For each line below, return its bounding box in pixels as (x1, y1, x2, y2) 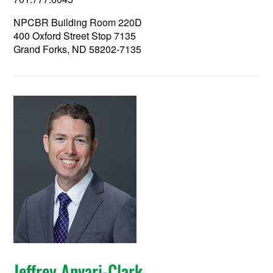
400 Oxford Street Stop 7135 (13, 29, 136, 43)
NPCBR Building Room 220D (13, 15, 143, 30)
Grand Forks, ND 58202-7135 (13, 42, 142, 57)
